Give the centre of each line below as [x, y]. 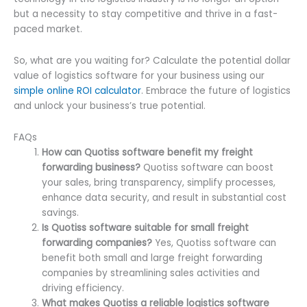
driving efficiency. [83, 288]
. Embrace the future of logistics [216, 90]
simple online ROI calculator [77, 90]
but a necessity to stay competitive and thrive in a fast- [146, 14]
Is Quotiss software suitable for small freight [146, 228]
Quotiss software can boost [207, 167]
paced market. [48, 29]
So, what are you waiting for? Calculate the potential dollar [152, 60]
